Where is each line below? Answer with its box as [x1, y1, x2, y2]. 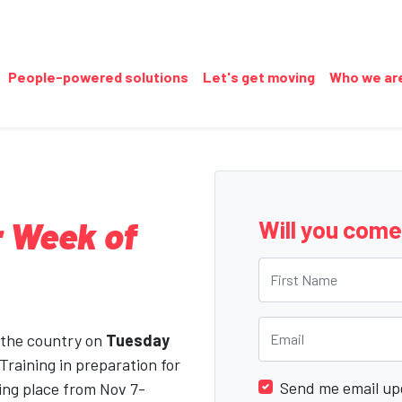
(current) [314, 67, 373, 84]
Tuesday [106, 330, 170, 350]
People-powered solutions [8, 68, 188, 85]
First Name [258, 258, 333, 278]
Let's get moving [203, 68, 315, 85]
